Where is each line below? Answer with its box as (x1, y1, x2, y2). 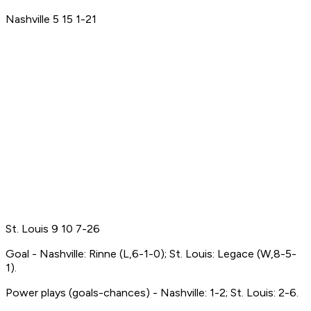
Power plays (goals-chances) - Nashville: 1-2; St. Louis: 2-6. (6, 286, 299, 300)
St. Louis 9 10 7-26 (6, 222, 100, 236)
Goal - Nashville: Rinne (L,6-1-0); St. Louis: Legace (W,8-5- (6, 247, 296, 261)
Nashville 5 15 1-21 (6, 12, 96, 26)
